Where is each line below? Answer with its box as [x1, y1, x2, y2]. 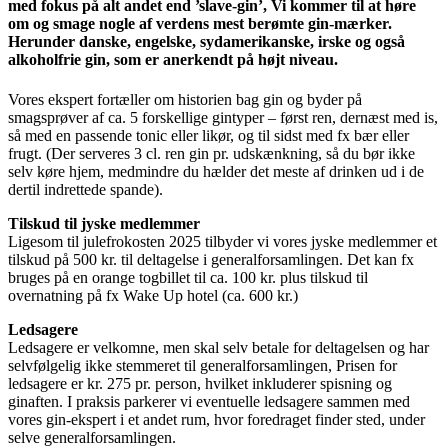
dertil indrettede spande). [8, 180, 163, 198]
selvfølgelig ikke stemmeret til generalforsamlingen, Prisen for [8, 356, 397, 374]
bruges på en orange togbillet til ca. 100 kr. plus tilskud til [8, 268, 368, 286]
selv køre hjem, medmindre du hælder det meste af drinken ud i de [8, 162, 424, 180]
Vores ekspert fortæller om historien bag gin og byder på [8, 90, 362, 108]
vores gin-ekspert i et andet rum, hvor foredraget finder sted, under [8, 410, 425, 428]
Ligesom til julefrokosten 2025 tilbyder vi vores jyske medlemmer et [8, 232, 437, 250]
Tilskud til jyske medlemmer [8, 214, 200, 232]
